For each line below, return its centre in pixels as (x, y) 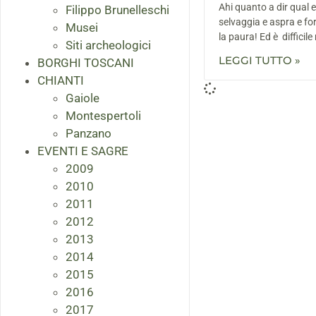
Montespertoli (103, 116)
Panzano (89, 134)
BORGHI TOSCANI (86, 63)
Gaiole (83, 98)
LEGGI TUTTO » (259, 61)
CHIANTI (61, 81)
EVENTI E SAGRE (83, 151)
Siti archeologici (108, 45)
